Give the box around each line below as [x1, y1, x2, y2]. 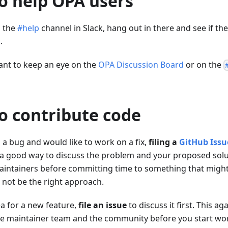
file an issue [78, 199, 127, 211]
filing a [149, 136, 179, 148]
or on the [184, 59, 223, 70]
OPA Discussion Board [98, 59, 184, 70]
